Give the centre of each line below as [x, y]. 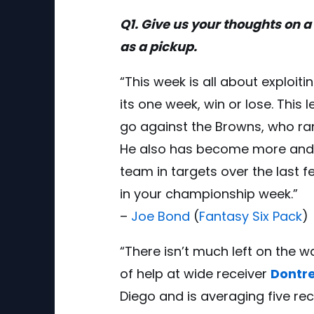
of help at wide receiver [195, 273]
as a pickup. [158, 46]
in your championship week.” [209, 193]
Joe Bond [161, 216]
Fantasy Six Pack [251, 216]
